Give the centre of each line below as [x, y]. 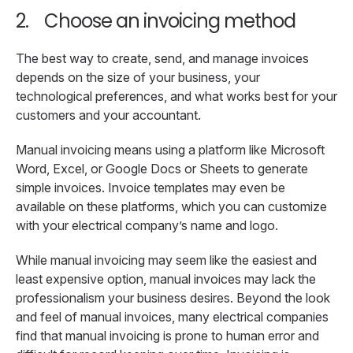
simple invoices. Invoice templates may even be [150, 188]
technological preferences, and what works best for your [176, 97]
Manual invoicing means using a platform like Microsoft [170, 150]
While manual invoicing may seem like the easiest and [166, 260]
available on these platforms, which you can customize [171, 207]
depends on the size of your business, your [138, 78]
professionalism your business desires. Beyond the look [173, 298]
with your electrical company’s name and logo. [149, 226]
